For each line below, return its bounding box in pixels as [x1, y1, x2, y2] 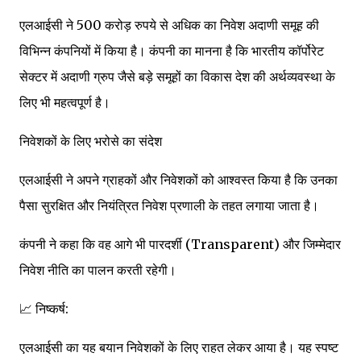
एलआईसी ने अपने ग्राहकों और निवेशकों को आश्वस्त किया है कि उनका [19, 172, 338, 188]
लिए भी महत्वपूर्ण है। [19, 94, 110, 110]
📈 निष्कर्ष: [19, 301, 68, 317]
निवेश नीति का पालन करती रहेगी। [19, 262, 176, 278]
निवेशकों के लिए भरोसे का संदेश [19, 133, 162, 149]
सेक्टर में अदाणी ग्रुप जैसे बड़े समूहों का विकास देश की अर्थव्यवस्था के [19, 68, 335, 85]
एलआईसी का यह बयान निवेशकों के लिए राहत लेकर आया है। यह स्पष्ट [19, 339, 338, 355]
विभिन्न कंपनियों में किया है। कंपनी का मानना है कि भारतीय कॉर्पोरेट [19, 43, 324, 59]
